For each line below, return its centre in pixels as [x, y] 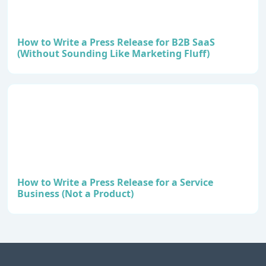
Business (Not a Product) [75, 194]
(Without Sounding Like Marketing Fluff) [113, 54]
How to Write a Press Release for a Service [115, 183]
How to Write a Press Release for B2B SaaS [116, 42]
